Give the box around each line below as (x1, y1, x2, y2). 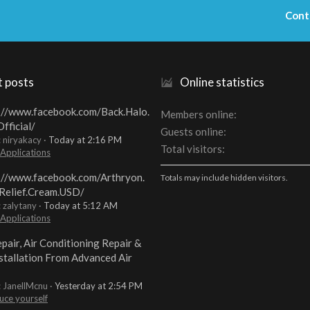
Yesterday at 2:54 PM (55, 280, 143, 292)
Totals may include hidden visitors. (161, 172, 288, 183)
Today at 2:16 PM (48, 134, 122, 145)
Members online (161, 108, 234, 121)
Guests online (161, 125, 224, 138)
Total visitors (161, 143, 222, 156)
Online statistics (180, 75, 264, 90)
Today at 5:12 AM (44, 200, 118, 212)
